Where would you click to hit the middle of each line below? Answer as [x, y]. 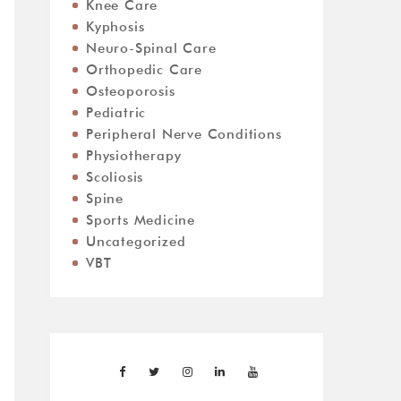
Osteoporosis [131, 92]
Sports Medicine [141, 221]
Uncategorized [136, 242]
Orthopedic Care [144, 70]
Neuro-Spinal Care [151, 49]
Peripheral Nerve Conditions [184, 135]
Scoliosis [115, 178]
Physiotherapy [134, 156]
